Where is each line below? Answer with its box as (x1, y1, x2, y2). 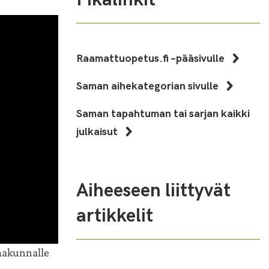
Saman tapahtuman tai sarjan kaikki (76, 105, 250, 120)
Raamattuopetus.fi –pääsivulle (76, 50, 227, 65)
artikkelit (76, 201, 153, 226)
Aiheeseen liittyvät (76, 176, 231, 201)
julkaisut (76, 123, 120, 138)
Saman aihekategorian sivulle (76, 77, 221, 92)
